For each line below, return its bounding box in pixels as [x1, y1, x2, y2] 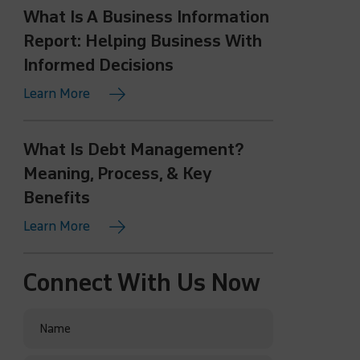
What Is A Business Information [23, 7, 270, 27]
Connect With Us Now [23, 270, 261, 297]
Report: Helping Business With [23, 31, 263, 51]
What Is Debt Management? [23, 140, 244, 159]
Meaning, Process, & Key [23, 164, 213, 183]
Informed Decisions [23, 55, 174, 75]
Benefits [23, 188, 91, 207]
